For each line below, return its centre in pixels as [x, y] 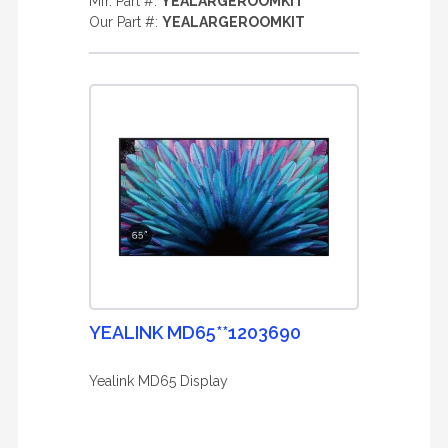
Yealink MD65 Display [158, 381]
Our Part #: [125, 22]
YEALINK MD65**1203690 [195, 332]
